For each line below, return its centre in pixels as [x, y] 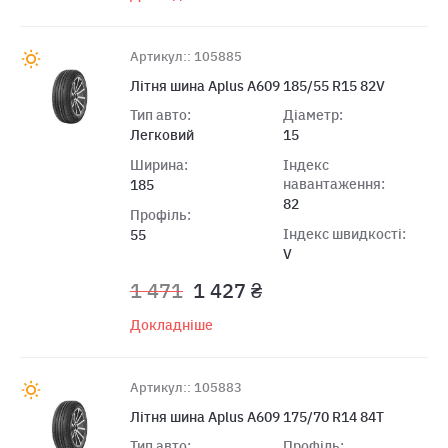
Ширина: [159, 164]
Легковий [162, 134]
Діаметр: [312, 114]
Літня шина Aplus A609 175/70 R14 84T [257, 416]
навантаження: [333, 183]
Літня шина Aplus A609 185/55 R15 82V [257, 85]
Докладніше [171, 324]
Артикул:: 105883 [186, 387]
